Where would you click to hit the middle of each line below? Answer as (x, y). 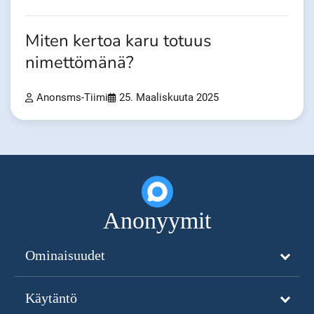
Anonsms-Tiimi (72, 97)
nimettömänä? (80, 62)
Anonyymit (157, 220)
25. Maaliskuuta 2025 (169, 97)
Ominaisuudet (65, 255)
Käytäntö (51, 298)
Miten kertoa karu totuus (118, 41)
